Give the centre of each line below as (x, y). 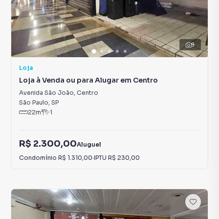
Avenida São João (46, 93)
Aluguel (89, 144)
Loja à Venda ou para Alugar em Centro (88, 80)
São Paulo (34, 102)
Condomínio (39, 157)
